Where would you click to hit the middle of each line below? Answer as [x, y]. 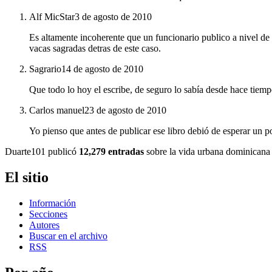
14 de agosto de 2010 [102, 69]
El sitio [27, 178]
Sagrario [45, 69]
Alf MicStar [52, 17]
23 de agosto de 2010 [125, 110]
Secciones [48, 214]
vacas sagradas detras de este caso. [95, 49]
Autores [44, 225]
